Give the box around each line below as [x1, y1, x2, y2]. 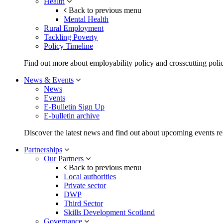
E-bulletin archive [44, 111, 100, 120]
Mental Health [64, 15, 109, 24]
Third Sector [64, 199, 103, 208]
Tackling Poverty [44, 33, 98, 42]
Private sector [64, 181, 106, 190]
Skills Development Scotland [64, 208, 155, 217]
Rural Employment [44, 24, 104, 33]
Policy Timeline [44, 42, 93, 51]
